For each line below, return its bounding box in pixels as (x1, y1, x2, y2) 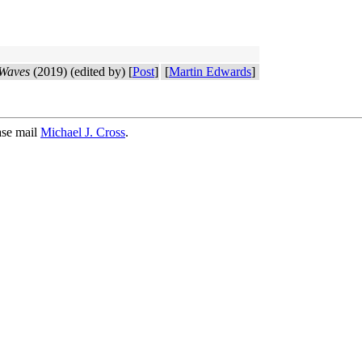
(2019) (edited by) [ (30, 64, 133, 78)
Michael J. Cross (40, 124, 125, 139)
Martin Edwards (169, 64, 251, 78)
